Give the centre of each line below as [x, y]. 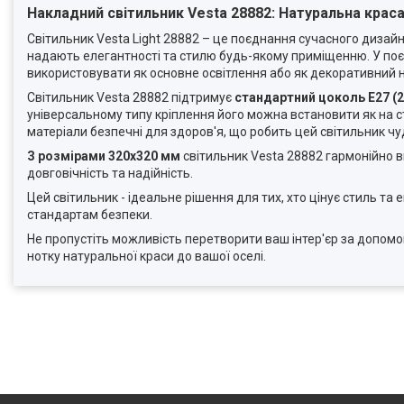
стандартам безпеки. [90, 215]
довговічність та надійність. [110, 174]
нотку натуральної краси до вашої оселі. [147, 257]
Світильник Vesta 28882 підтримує [131, 98]
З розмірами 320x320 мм [104, 156]
